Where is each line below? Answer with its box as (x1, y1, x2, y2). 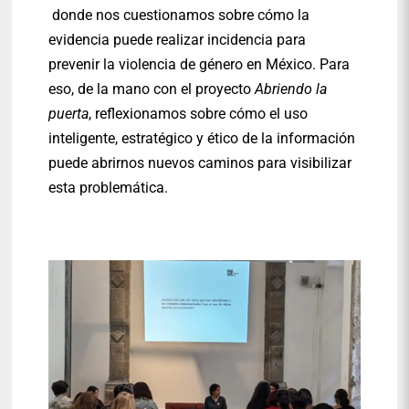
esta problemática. (48, 179, 169, 197)
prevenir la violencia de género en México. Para (48, 56, 351, 74)
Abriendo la (255, 80, 328, 99)
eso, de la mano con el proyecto (48, 80, 256, 99)
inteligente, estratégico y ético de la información (48, 130, 356, 148)
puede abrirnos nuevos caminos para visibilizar (48, 154, 352, 173)
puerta (48, 105, 89, 123)
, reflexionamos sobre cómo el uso (89, 105, 309, 123)
